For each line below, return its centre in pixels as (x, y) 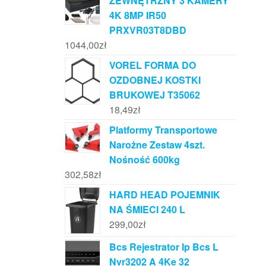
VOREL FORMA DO (152, 65)
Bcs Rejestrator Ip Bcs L (164, 247)
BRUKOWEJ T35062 (154, 94)
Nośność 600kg (144, 159)
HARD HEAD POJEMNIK (164, 194)
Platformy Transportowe (163, 129)
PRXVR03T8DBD (148, 30)
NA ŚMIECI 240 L (147, 209)
